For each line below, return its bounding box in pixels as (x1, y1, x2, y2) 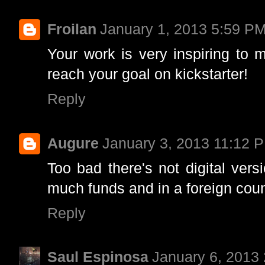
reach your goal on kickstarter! (47, 66, 248, 83)
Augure (47, 134, 99, 151)
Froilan (47, 21, 96, 38)
